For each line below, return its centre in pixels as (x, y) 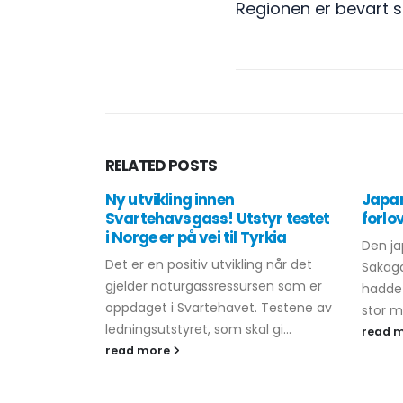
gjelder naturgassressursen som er (214, 286)
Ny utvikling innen (170, 200)
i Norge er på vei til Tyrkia (196, 237)
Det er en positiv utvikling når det (209, 264)
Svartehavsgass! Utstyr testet (218, 219)
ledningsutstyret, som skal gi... (198, 329)
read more (139, 350)
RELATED (137, 166)
